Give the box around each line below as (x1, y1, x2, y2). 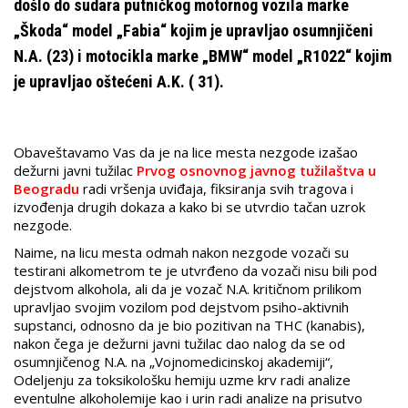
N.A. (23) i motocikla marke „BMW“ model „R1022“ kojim (14, 46, 392, 66)
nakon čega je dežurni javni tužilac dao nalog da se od (14, 334, 345, 353)
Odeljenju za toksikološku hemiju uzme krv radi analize (14, 371, 351, 390)
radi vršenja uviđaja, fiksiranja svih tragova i (79, 179, 353, 199)
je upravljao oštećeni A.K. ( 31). (14, 72, 224, 92)
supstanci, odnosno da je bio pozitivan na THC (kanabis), (14, 316, 365, 335)
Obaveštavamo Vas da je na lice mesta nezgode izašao (14, 143, 358, 162)
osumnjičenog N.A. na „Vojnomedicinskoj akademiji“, (14, 352, 333, 372)
